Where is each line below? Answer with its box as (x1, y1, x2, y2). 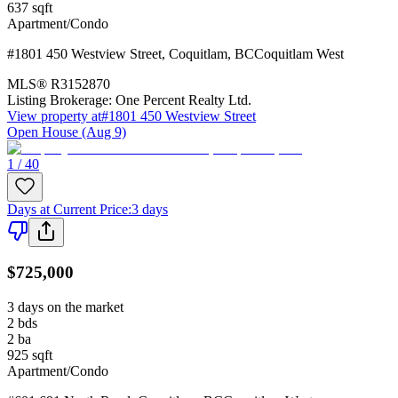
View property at (7, 107, 101, 123)
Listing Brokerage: (7, 92, 112, 107)
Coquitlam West (254, 45, 344, 61)
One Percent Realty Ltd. (115, 92, 251, 107)
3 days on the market (7, 299, 123, 315)
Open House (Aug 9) (7, 123, 126, 139)
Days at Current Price (7, 201, 128, 217)
